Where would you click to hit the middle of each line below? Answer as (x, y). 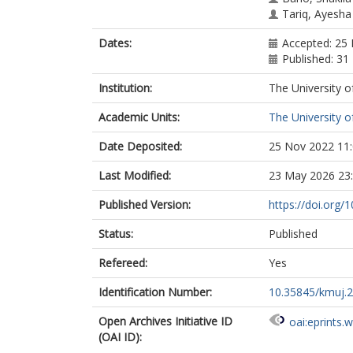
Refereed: (123, 263)
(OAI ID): (120, 337)
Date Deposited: (140, 146)
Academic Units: (139, 117)
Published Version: (145, 204)
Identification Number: (155, 292)
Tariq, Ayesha (317, 14)
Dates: (115, 43)
